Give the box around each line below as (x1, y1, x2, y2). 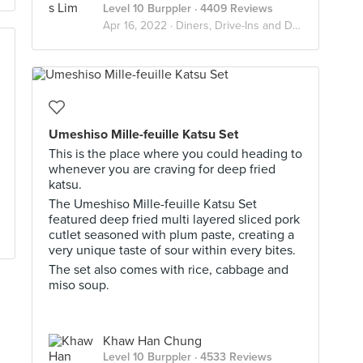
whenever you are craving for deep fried (49, 161, 275, 177)
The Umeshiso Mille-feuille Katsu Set (49, 196, 257, 212)
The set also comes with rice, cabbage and (49, 262, 288, 278)
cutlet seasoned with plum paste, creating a (49, 227, 294, 243)
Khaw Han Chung (103, 333, 202, 349)
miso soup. (49, 277, 109, 293)
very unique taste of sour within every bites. (49, 242, 296, 258)
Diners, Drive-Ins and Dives (176, 19, 293, 32)
